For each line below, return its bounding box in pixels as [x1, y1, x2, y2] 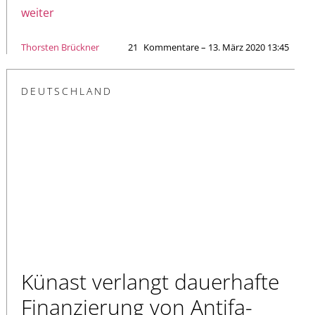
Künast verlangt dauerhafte [21, 267, 279, 297]
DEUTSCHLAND [21, 84, 112, 98]
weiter [21, 4, 54, 20]
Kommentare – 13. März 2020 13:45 [143, 40, 289, 53]
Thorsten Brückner [21, 40, 99, 53]
